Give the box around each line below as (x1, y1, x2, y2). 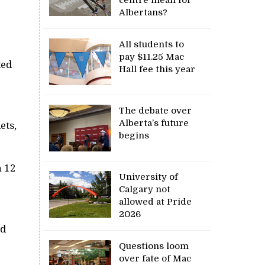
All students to (119, 38, 185, 50)
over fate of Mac (119, 253, 192, 264)
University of (119, 171, 179, 182)
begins (119, 130, 150, 141)
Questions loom (119, 240, 189, 251)
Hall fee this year (119, 63, 196, 75)
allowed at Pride (119, 196, 192, 207)
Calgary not (119, 183, 171, 195)
